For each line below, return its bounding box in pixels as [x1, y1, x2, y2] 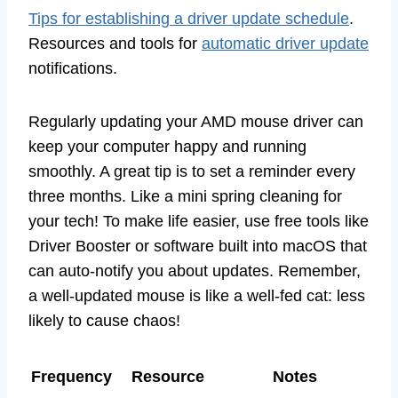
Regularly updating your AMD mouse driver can [28, 112, 363, 131]
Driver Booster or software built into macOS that [28, 236, 367, 255]
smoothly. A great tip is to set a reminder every [28, 162, 355, 180]
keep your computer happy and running [28, 137, 306, 155]
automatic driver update [202, 34, 369, 52]
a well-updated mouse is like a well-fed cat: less [28, 286, 365, 305]
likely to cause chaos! [28, 311, 180, 330]
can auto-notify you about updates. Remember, [28, 261, 361, 280]
